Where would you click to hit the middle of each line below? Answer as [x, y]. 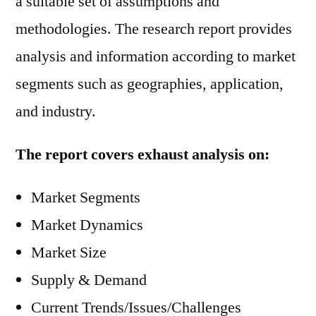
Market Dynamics [87, 225]
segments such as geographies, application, [150, 84]
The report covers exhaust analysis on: [142, 154]
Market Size [69, 253]
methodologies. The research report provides [154, 29]
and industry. [56, 111]
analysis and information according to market [156, 56]
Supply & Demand [89, 280]
